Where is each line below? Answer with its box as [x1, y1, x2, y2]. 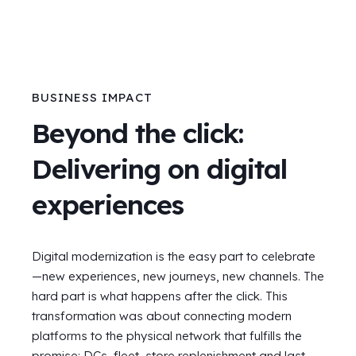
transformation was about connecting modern [32, 308, 292, 323]
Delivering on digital [32, 151, 287, 185]
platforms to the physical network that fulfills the [32, 327, 302, 343]
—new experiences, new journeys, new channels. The [32, 268, 324, 284]
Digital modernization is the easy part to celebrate [32, 248, 315, 264]
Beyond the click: [32, 115, 243, 149]
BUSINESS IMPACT [32, 89, 153, 105]
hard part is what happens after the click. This [32, 288, 288, 304]
